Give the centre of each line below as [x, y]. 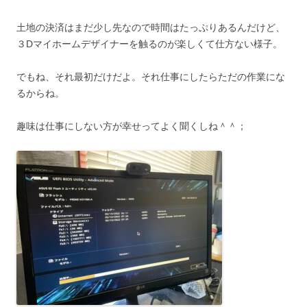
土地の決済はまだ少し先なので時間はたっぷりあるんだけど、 [151, 27]
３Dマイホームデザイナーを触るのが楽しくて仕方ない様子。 [149, 44]
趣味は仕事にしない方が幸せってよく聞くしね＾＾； [132, 126]
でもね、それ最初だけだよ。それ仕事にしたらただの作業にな [151, 76]
